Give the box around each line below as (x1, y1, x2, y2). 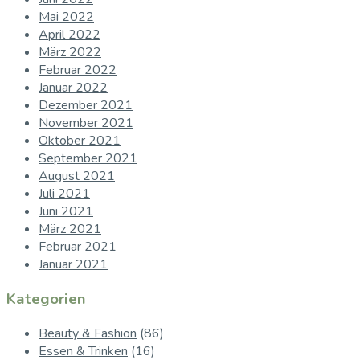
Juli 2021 (39, 185, 90, 203)
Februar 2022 (39, 61, 117, 80)
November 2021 (39, 114, 133, 133)
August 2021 (39, 167, 115, 186)
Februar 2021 (39, 238, 117, 256)
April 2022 (39, 26, 100, 44)
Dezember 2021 (39, 96, 133, 115)
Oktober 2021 (39, 132, 121, 150)
